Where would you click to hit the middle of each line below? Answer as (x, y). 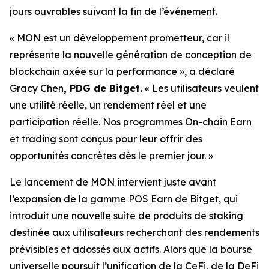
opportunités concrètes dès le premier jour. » (111, 156)
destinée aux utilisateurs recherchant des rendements (134, 233)
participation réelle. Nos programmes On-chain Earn (131, 122)
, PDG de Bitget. (103, 89)
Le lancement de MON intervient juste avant (113, 182)
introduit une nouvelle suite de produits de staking (126, 216)
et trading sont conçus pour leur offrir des (106, 139)
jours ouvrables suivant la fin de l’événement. (113, 12)
